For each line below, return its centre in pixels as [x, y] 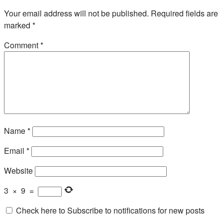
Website [18, 171]
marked [18, 25]
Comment [22, 45]
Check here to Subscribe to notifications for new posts [109, 211]
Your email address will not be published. [76, 13]
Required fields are [184, 13]
